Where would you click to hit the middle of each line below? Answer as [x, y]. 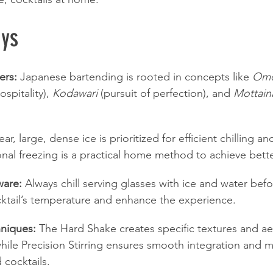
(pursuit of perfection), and [165, 94]
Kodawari [75, 94]
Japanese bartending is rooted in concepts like [135, 77]
